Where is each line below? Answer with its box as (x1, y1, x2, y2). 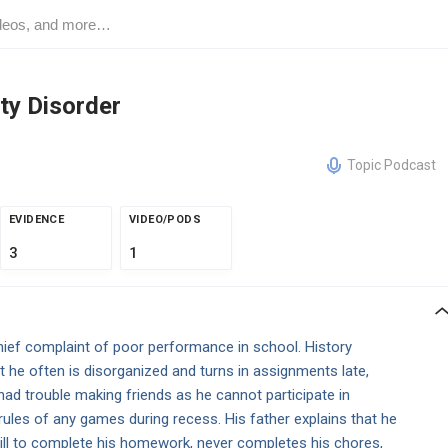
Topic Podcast (347, 157, 436, 173)
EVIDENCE (9, 213, 65, 226)
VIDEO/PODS (129, 213, 201, 226)
